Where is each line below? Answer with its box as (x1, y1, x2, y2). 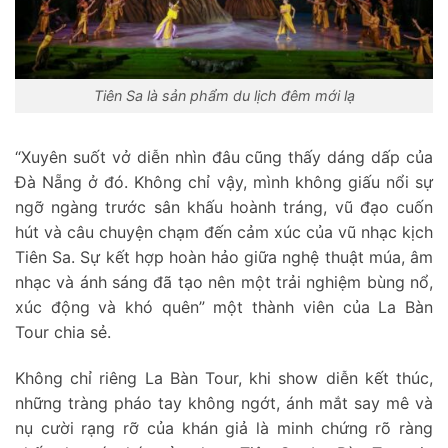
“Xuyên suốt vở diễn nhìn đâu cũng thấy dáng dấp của (15, 147, 433, 168)
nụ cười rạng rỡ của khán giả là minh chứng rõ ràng (15, 417, 433, 438)
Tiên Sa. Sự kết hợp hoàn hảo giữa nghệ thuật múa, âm (15, 247, 433, 268)
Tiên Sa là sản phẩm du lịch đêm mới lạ (93, 87, 355, 105)
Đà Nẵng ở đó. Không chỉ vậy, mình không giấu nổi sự (15, 172, 433, 193)
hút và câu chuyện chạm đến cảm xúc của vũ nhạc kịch (15, 222, 433, 243)
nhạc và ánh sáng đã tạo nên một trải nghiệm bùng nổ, (15, 272, 433, 293)
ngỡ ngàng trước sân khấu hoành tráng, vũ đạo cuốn (15, 197, 433, 218)
